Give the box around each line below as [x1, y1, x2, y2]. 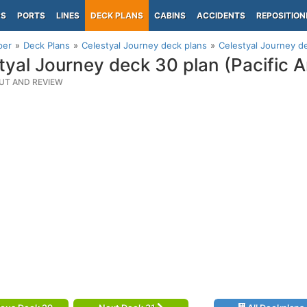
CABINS [154, 10, 186, 21]
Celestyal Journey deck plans [82, 40, 207, 51]
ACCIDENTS [197, 10, 245, 21]
